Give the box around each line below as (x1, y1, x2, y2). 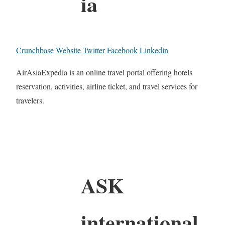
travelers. (16, 94, 44, 105)
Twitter (83, 44, 105, 55)
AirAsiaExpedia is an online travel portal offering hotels (16, 66, 192, 77)
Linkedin (140, 44, 168, 55)
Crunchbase (16, 44, 54, 55)
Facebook (107, 44, 138, 55)
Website (56, 44, 81, 55)
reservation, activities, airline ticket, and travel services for (16, 80, 197, 91)
